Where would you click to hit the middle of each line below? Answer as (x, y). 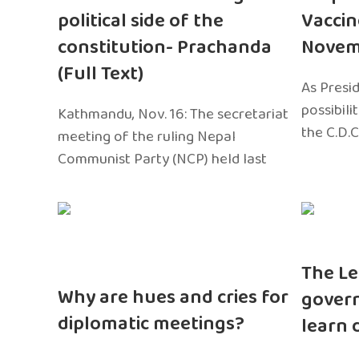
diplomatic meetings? (151, 324)
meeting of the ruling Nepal (147, 136)
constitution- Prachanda (165, 47)
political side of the (141, 21)
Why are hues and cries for (173, 298)
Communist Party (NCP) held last (162, 159)
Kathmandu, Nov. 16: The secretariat (173, 114)
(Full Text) (101, 74)
